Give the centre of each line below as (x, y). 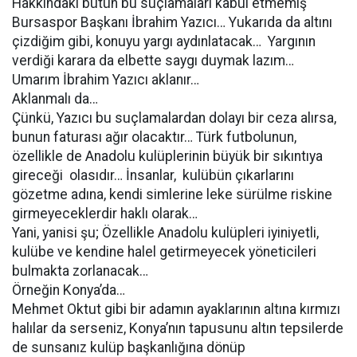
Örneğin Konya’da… (70, 290)
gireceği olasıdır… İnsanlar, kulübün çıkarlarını (153, 175)
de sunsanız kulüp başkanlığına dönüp (129, 347)
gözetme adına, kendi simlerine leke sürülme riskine (172, 194)
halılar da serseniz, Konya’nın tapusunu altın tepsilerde (178, 328)
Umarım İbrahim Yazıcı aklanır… (106, 80)
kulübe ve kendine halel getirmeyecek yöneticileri (164, 252)
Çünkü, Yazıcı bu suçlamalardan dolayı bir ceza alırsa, (174, 118)
